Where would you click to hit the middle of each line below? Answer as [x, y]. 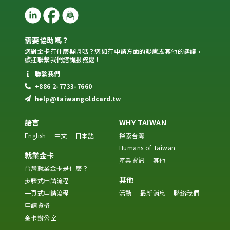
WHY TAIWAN [143, 122]
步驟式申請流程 [47, 181]
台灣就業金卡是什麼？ [57, 168]
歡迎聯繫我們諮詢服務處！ [63, 60]
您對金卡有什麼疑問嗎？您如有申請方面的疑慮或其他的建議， [114, 51]
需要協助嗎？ [47, 40]
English [35, 136]
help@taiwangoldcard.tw [78, 99]
